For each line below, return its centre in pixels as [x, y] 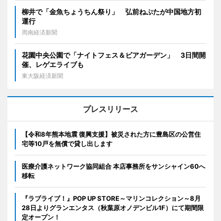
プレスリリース [110, 109]
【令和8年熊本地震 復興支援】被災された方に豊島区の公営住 [111, 134]
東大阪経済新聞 [42, 76]
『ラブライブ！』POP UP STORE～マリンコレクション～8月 [111, 199]
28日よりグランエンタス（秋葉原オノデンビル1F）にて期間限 [113, 208]
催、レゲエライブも [53, 65]
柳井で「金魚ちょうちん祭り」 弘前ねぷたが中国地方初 [111, 12]
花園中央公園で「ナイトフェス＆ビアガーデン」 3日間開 [114, 55]
